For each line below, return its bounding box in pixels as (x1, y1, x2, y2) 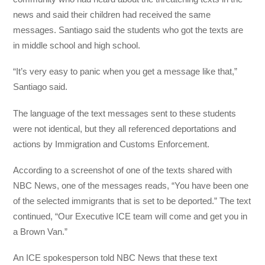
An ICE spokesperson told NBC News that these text (13, 253, 218, 263)
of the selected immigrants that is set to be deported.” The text (13, 195, 251, 206)
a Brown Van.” (13, 226, 68, 237)
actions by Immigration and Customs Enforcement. (13, 138, 210, 149)
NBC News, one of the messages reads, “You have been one (13, 180, 249, 190)
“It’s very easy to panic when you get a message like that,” (13, 66, 238, 77)
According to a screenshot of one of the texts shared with (13, 164, 232, 175)
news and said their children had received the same (13, 9, 211, 20)
